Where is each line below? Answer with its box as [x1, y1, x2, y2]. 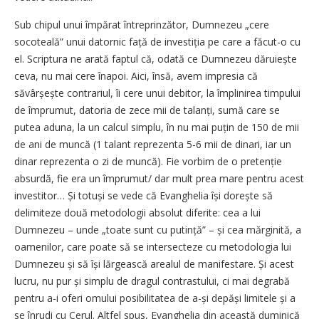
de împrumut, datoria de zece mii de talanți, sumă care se [14, 103, 280, 117]
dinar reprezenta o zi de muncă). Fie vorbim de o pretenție [14, 154, 282, 168]
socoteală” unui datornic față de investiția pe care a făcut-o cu [14, 34, 300, 48]
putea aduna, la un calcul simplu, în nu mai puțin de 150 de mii [14, 120, 299, 134]
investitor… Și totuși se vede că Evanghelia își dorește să [14, 188, 273, 202]
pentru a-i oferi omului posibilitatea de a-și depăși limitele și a [14, 291, 296, 305]
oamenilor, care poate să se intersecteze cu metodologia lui [14, 239, 291, 253]
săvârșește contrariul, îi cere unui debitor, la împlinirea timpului [14, 85, 300, 100]
